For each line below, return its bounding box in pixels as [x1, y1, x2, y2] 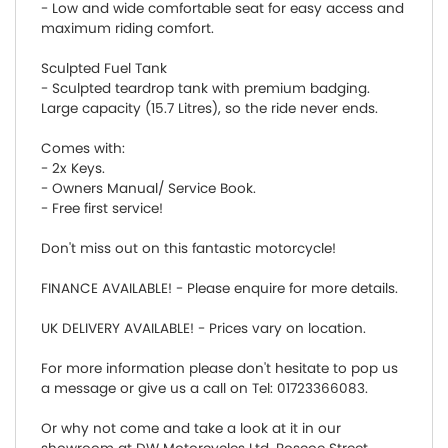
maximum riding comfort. [41, 18, 214, 38]
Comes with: [41, 138, 125, 158]
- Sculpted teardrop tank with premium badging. [41, 78, 370, 98]
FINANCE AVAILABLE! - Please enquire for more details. [41, 278, 398, 298]
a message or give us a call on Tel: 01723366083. [41, 378, 368, 398]
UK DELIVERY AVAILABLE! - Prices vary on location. [41, 318, 366, 338]
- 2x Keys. [41, 158, 105, 178]
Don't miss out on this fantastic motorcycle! [41, 238, 336, 258]
